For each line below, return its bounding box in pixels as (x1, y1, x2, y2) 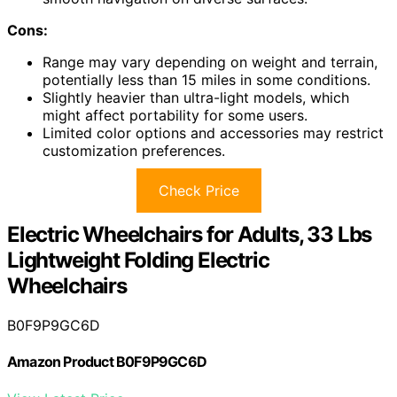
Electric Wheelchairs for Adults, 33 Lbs (7, 222, 372, 248)
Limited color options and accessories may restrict (43, 124, 384, 143)
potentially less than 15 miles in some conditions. (43, 71, 370, 90)
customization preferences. (43, 142, 225, 160)
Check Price (158, 182, 239, 200)
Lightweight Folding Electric (7, 247, 269, 274)
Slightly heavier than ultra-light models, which (43, 89, 349, 107)
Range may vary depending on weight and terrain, (43, 53, 378, 72)
